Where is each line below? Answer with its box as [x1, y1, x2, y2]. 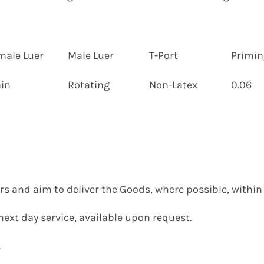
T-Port [149, 49, 178, 62]
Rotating [68, 78, 110, 92]
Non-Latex [149, 78, 197, 92]
